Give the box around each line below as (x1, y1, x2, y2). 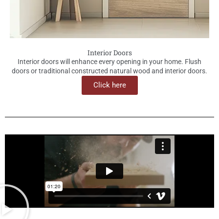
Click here (93, 81, 126, 90)
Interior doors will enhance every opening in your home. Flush (18, 58, 201, 66)
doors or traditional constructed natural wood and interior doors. (12, 67, 207, 75)
